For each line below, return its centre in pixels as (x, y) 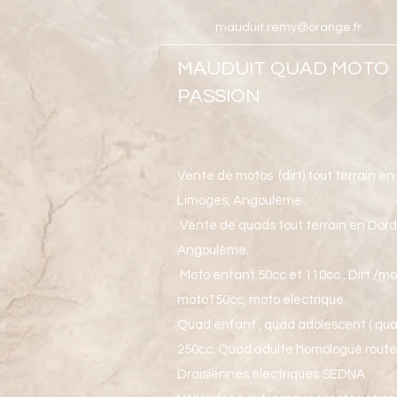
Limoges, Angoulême (240, 201)
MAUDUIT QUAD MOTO (283, 69)
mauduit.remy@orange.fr (288, 27)
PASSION (218, 96)
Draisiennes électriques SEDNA (271, 374)
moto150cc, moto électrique (262, 300)
